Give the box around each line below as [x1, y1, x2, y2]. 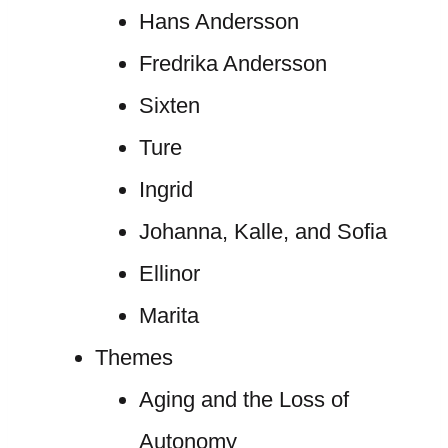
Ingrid [138, 177, 193, 202]
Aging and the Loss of [138, 387, 349, 412]
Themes [94, 345, 173, 370]
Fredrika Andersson [138, 51, 327, 76]
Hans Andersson [138, 9, 299, 34]
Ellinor [138, 261, 200, 286]
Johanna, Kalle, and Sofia [138, 219, 387, 244]
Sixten [138, 93, 200, 118]
